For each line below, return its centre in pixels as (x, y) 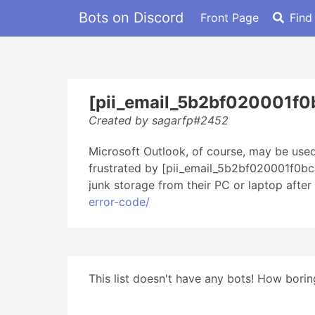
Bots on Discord (131, 17)
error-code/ (119, 202)
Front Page (230, 17)
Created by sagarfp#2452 (159, 120)
